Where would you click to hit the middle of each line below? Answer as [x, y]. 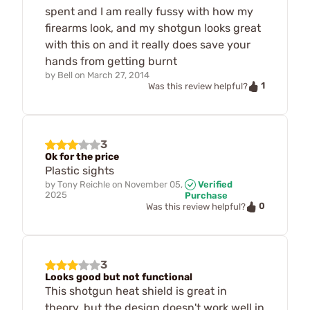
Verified [215, 184]
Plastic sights [80, 170]
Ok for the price [82, 156]
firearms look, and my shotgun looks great [153, 28]
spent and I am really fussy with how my [149, 11]
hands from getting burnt [111, 61]
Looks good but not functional [119, 277]
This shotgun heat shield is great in [136, 291]
